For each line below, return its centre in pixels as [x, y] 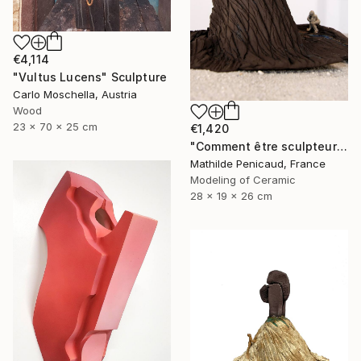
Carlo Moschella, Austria [75, 94]
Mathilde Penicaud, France [258, 164]
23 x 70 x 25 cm [55, 126]
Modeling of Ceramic [243, 180]
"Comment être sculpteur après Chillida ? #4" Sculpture [342, 147]
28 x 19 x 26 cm [231, 196]
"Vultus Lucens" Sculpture [90, 77]
